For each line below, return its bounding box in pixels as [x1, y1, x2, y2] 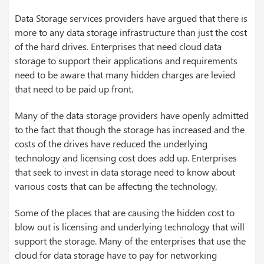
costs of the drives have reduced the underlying [15, 137, 207, 150]
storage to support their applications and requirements [15, 54, 237, 67]
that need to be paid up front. [15, 82, 133, 95]
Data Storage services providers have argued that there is [15, 11, 247, 24]
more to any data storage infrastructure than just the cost [15, 25, 247, 38]
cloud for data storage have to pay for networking [15, 248, 217, 261]
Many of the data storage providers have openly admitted [15, 108, 249, 121]
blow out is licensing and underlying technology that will [15, 220, 245, 233]
